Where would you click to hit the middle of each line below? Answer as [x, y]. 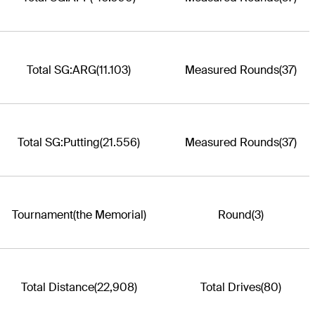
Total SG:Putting [59, 142]
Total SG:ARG [62, 70]
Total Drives [231, 287]
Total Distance [57, 287]
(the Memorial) [109, 214]
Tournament [42, 214]
